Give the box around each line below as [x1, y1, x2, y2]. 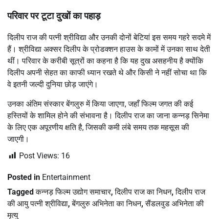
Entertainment [42, 173, 90, 182]
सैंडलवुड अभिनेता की [145, 199, 204, 209]
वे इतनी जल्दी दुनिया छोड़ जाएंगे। [7, 80, 98, 89]
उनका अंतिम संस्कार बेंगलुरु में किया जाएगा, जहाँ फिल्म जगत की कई [7, 99, 193, 109]
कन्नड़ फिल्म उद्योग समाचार [36, 187, 111, 197]
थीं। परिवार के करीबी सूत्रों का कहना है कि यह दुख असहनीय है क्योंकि [7, 56, 203, 66]
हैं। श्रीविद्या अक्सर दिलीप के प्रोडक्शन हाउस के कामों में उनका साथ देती [7, 44, 210, 54]
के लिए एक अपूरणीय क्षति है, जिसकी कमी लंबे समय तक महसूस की [7, 123, 189, 132]
